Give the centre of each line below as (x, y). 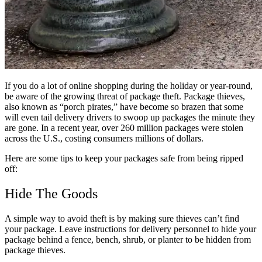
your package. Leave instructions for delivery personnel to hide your (130, 229)
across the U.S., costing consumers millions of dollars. (105, 138)
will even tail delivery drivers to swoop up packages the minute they (130, 117)
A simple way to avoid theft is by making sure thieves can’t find (122, 218)
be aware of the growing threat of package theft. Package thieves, (125, 96)
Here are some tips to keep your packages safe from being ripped (124, 158)
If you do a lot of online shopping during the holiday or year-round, (129, 85)
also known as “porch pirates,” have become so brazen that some (124, 106)
